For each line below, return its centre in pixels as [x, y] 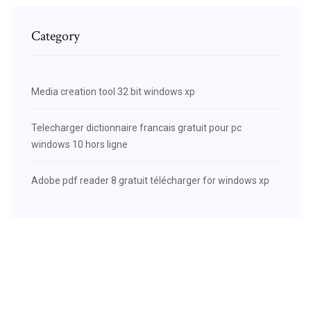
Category [56, 36]
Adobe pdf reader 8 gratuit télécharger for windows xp [150, 180]
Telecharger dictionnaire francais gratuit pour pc [136, 127]
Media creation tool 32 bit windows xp [113, 91]
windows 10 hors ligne [79, 144]
